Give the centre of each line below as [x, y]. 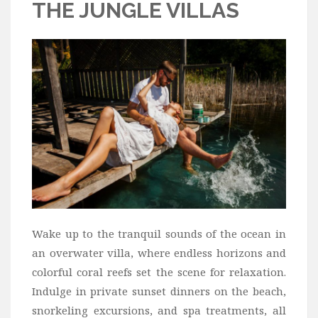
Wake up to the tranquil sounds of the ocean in [159, 234]
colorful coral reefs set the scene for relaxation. [159, 272]
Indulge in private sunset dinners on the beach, [159, 291]
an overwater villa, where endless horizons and [159, 253]
